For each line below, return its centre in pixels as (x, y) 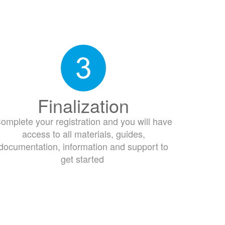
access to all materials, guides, (83, 134)
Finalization (83, 105)
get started (83, 159)
